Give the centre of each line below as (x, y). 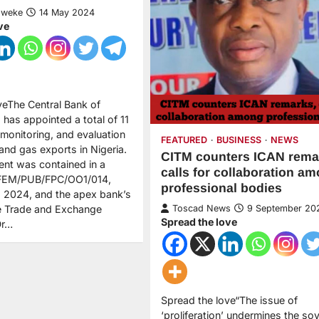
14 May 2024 (67, 12)
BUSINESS (239, 140)
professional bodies (221, 188)
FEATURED (184, 140)
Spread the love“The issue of (229, 300)
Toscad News (201, 209)
